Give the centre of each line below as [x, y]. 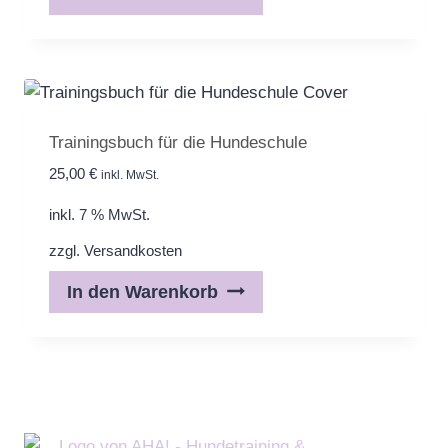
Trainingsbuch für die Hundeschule [177, 143]
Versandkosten [132, 250]
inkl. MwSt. [129, 175]
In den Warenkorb [142, 291]
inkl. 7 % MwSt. [99, 215]
